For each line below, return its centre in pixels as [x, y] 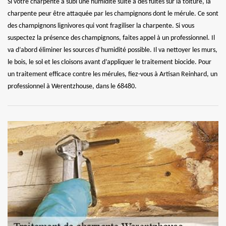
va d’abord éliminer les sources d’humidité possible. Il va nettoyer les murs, [112, 50]
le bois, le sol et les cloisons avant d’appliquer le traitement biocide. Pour [109, 62]
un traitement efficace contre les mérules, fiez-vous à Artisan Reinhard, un [112, 74]
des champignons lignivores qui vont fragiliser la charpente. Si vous [101, 26]
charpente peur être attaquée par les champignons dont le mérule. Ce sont [113, 14]
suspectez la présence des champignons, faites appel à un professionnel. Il [111, 38]
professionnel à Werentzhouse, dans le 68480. [72, 86]
